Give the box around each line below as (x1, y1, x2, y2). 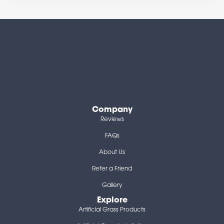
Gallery (102, 182, 122, 189)
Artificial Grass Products (78, 207, 145, 213)
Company (91, 106, 132, 114)
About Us (99, 149, 125, 156)
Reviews (100, 116, 124, 123)
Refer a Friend (92, 166, 132, 172)
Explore (96, 196, 127, 205)
